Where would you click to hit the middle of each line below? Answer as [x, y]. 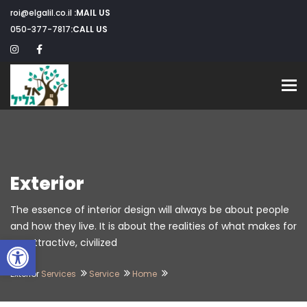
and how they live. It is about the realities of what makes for [153, 226]
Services [59, 274]
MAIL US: [93, 13]
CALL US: [90, 29]
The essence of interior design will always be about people [150, 210]
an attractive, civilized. [65, 243]
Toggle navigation [227, 86]
